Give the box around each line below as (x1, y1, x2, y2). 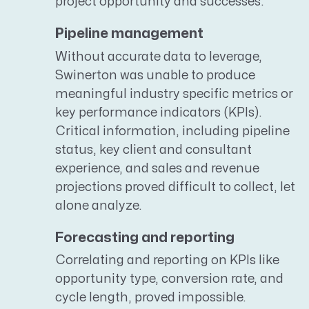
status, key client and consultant (55, 143, 252, 156)
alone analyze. (55, 199, 142, 212)
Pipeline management (55, 27, 203, 41)
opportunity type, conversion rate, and (55, 273, 283, 286)
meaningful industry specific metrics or (55, 88, 293, 100)
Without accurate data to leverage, (55, 50, 262, 63)
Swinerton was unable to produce (55, 69, 255, 81)
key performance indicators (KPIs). (55, 106, 262, 119)
